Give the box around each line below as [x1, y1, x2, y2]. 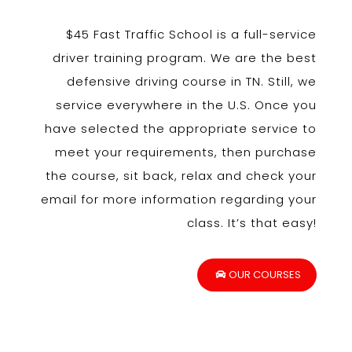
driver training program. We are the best [53, 49, 317, 67]
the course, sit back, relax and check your [46, 167, 317, 185]
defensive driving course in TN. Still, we [67, 73, 317, 90]
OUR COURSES [229, 267, 302, 283]
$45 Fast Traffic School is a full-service [66, 26, 317, 43]
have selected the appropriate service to [45, 120, 317, 137]
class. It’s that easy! [187, 214, 317, 232]
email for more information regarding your [41, 191, 317, 208]
